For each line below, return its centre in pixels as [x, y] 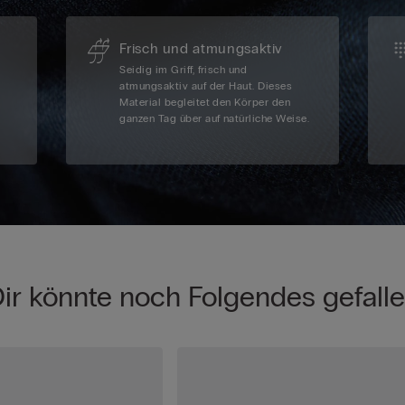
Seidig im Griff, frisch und [184, 70]
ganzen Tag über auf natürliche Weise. [215, 119]
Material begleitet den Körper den [205, 103]
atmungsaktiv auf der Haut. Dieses [206, 86]
